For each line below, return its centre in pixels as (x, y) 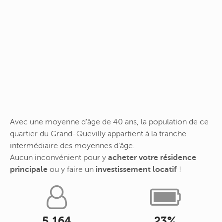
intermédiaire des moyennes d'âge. (72, 146)
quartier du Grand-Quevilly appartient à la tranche (98, 134)
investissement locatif (136, 170)
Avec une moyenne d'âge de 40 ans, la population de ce (109, 122)
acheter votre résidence (152, 158)
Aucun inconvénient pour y (59, 158)
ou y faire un (72, 170)
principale (29, 170)
